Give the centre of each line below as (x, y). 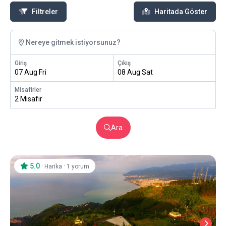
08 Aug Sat (135, 72)
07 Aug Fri (31, 72)
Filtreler (45, 12)
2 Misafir (29, 99)
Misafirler (28, 90)
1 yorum (78, 167)
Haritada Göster (181, 12)
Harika (53, 167)
